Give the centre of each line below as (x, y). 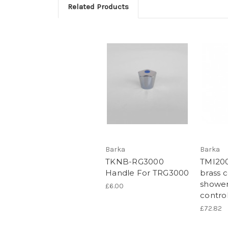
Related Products (98, 6)
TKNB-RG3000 (135, 162)
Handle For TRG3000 (147, 173)
